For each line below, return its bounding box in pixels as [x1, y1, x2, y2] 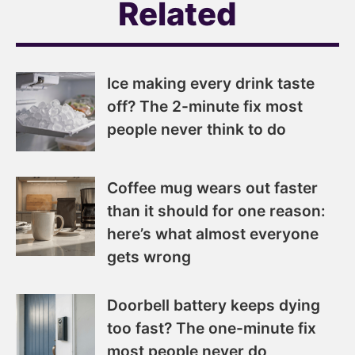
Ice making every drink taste [107, 73, 315, 93]
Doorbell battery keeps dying [107, 295, 320, 315]
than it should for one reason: [107, 200, 326, 220]
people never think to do [107, 119, 286, 139]
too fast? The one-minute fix [107, 318, 316, 338]
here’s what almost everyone [107, 223, 319, 243]
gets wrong [107, 246, 191, 266]
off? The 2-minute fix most [107, 96, 303, 116]
